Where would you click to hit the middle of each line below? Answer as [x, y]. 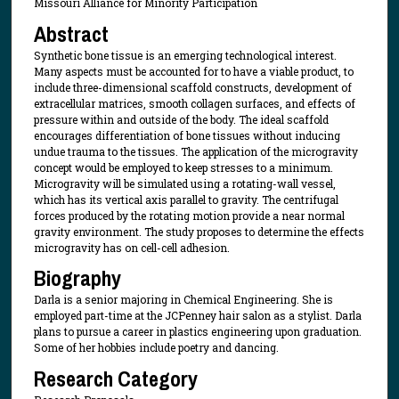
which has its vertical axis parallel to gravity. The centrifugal [186, 199]
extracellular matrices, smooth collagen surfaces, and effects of [194, 103]
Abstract [71, 33]
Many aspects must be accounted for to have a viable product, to [193, 71]
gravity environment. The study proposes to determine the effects [199, 231]
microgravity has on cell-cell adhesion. [131, 247]
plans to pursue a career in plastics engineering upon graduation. [197, 332]
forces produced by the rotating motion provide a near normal [189, 215]
